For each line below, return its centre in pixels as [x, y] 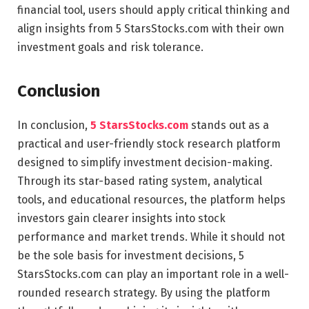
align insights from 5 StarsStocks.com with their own [151, 29]
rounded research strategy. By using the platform [144, 293]
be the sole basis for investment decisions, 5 [131, 256]
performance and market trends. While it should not [151, 237]
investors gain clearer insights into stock [121, 219]
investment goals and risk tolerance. [110, 47]
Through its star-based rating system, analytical [140, 181]
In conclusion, [52, 126]
